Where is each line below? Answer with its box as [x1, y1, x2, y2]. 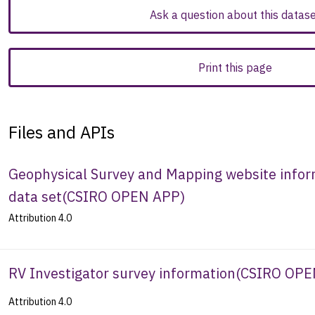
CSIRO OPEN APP [67, 186, 180, 206]
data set [8, 186, 62, 206]
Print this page [198, 60, 272, 75]
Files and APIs [8, 120, 115, 143]
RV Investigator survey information [8, 263, 236, 283]
